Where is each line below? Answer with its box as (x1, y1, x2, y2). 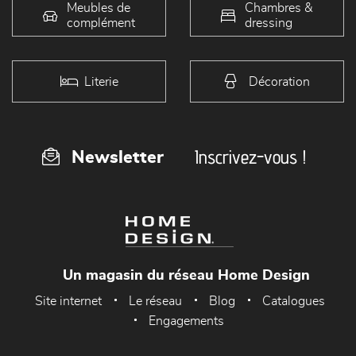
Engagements (148, 315, 224, 328)
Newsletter (72, 149, 164, 167)
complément (67, 16, 135, 29)
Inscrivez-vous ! (195, 145, 306, 169)
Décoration (248, 75, 310, 88)
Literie (83, 75, 118, 88)
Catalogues (262, 295, 325, 308)
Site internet (35, 295, 102, 308)
